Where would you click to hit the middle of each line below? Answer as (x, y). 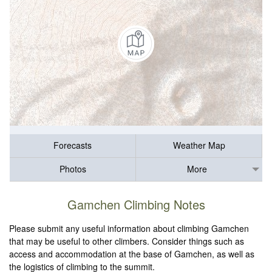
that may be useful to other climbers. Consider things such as (127, 241)
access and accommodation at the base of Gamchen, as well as (132, 254)
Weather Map (199, 145)
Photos (73, 169)
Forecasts (73, 145)
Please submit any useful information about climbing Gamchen (129, 229)
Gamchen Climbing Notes (136, 205)
